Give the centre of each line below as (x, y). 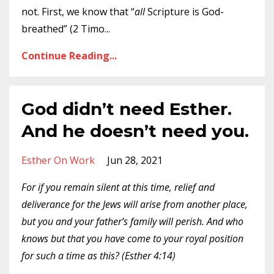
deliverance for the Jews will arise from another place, (135, 204)
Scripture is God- (186, 12)
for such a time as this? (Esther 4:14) (98, 256)
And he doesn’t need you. (135, 131)
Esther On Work (58, 160)
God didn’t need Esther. (127, 109)
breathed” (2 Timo (63, 29)
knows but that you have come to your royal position (132, 239)
